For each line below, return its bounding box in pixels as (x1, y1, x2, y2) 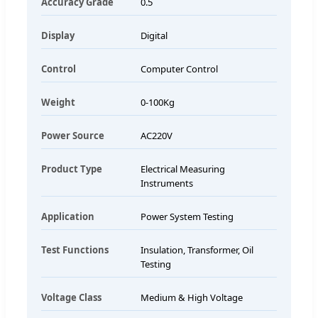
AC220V (141, 128, 172, 142)
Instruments (141, 176, 193, 190)
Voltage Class (41, 290, 102, 304)
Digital (141, 28, 168, 42)
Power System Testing (141, 209, 234, 223)
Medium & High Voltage (141, 290, 243, 304)
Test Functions (41, 243, 109, 256)
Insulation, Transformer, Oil (141, 243, 253, 256)
